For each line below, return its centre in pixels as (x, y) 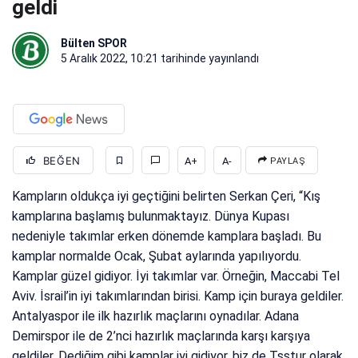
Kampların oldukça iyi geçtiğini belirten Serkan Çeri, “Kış (167, 197)
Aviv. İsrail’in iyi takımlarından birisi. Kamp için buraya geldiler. (178, 296)
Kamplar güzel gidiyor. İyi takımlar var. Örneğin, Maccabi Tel (176, 276)
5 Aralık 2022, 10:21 (109, 59)
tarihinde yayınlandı (209, 59)
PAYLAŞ (286, 161)
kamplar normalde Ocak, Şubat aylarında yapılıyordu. (157, 257)
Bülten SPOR (94, 44)
